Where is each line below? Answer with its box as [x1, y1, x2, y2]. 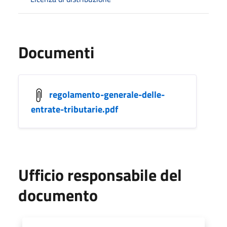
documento [18, 182, 98, 207]
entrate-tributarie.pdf [31, 102, 118, 116]
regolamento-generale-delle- [49, 87, 165, 101]
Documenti [18, 40, 94, 64]
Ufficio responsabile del [18, 162, 182, 187]
